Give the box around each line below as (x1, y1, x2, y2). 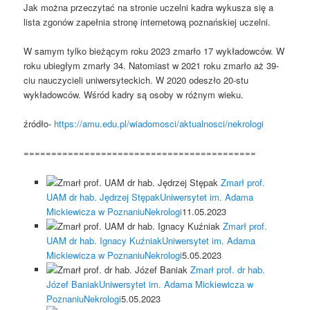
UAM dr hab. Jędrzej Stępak (46, 190, 160, 203)
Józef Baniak (46, 277, 99, 291)
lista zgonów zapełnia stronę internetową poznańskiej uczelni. (24, 15, 271, 29)
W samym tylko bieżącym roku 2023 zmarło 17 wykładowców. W (24, 44, 285, 58)
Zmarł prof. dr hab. (190, 262, 265, 276)
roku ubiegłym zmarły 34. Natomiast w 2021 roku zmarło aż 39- (24, 59, 280, 73)
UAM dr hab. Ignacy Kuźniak (46, 233, 162, 247)
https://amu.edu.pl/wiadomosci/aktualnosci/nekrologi (54, 117, 264, 131)
